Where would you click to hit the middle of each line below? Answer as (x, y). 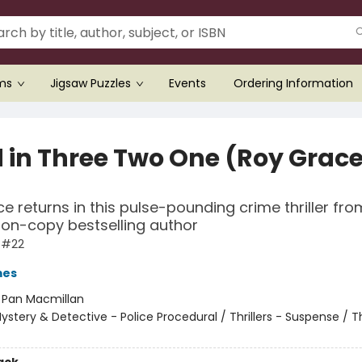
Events (187, 83)
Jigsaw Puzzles (90, 83)
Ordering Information (293, 83)
